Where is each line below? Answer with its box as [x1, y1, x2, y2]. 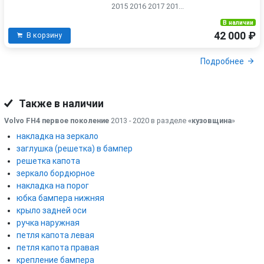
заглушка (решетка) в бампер [16, 144, 133, 154]
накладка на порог [16, 181, 89, 191]
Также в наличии [17, 98, 104, 110]
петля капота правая [16, 243, 99, 253]
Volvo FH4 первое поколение [4, 116, 109, 126]
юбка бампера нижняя [16, 193, 104, 203]
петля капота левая [16, 230, 94, 240]
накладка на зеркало [16, 131, 98, 141]
